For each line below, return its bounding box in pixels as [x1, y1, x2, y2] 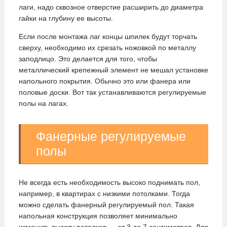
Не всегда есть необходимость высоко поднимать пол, [18, 178, 200, 187]
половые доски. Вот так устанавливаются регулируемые [18, 88, 206, 97]
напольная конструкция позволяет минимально [18, 212, 177, 220]
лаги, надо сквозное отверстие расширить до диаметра [18, 3, 203, 12]
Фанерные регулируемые [35, 129, 186, 144]
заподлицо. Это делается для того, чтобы [18, 55, 157, 63]
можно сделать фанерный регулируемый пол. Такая [18, 201, 194, 209]
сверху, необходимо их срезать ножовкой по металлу [18, 44, 196, 52]
